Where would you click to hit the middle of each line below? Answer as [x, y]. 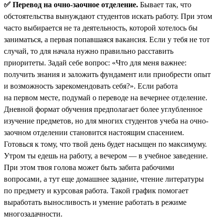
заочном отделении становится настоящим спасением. [94, 132]
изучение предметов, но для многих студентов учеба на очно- [106, 121]
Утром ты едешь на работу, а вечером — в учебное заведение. [106, 155]
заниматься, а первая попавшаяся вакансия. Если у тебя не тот [107, 39]
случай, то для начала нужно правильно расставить [89, 51]
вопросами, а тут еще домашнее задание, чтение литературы [104, 179]
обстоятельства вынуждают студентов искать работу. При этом [108, 16]
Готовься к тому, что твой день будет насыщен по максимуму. [105, 144]
